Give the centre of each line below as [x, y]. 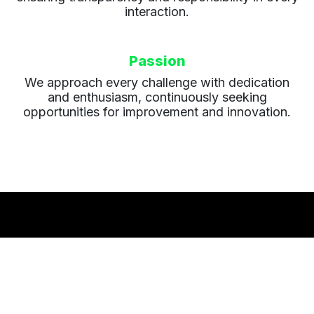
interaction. [157, 12]
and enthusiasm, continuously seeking [157, 97]
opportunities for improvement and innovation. [157, 112]
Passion [157, 61]
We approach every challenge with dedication [157, 83]
